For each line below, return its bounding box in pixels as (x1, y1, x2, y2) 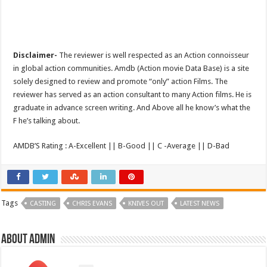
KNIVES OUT (128, 199, 164, 207)
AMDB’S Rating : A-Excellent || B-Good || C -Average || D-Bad (13, 141, 230, 150)
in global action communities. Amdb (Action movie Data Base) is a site (13, 63, 250, 73)
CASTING (30, 199, 57, 207)
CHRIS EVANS (72, 199, 113, 207)
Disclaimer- (13, 50, 58, 60)
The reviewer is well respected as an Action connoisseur (57, 50, 250, 60)
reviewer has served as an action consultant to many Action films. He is (13, 89, 252, 99)
